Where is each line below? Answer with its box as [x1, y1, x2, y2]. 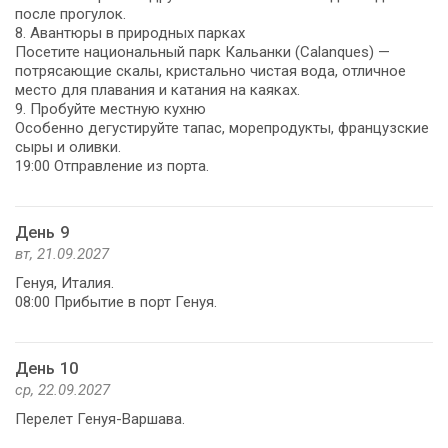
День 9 [15, 222, 69, 242]
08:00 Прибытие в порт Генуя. [15, 292, 217, 311]
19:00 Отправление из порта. [15, 156, 209, 175]
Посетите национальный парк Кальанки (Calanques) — [15, 42, 390, 61]
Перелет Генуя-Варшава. [15, 409, 185, 428]
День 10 [15, 358, 78, 378]
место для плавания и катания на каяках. [15, 80, 300, 99]
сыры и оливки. [15, 137, 121, 156]
